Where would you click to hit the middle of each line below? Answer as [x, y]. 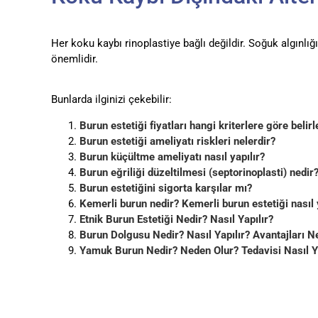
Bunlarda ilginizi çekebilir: [111, 100]
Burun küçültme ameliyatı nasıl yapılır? [172, 157]
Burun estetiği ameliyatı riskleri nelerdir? [177, 142]
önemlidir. [74, 59]
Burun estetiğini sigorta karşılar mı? [165, 188]
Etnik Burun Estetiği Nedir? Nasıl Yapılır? [176, 220]
